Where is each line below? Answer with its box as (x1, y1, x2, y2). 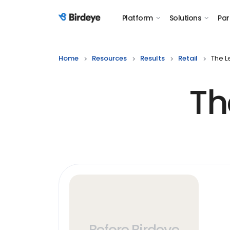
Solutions (169, 13, 201, 23)
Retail (178, 53, 198, 63)
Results (140, 53, 165, 63)
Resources (92, 53, 127, 63)
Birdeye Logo (58, 17, 109, 29)
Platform (122, 13, 153, 23)
